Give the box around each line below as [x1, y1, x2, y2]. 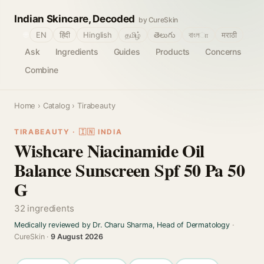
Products [155, 47, 190, 57]
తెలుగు [154, 30, 176, 39]
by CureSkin [138, 15, 179, 24]
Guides [113, 47, 140, 57]
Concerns [205, 47, 242, 57]
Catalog [42, 101, 70, 110]
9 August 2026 [51, 232, 103, 241]
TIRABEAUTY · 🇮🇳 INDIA [14, 127, 123, 136]
